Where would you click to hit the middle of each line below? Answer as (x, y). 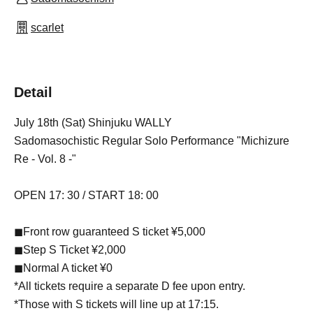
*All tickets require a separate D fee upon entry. (130, 286)
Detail (33, 93)
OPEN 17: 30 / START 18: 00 (86, 196)
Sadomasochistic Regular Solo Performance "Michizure (152, 141)
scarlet (47, 28)
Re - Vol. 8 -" (45, 159)
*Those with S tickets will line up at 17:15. (116, 305)
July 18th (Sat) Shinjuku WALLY (93, 123)
